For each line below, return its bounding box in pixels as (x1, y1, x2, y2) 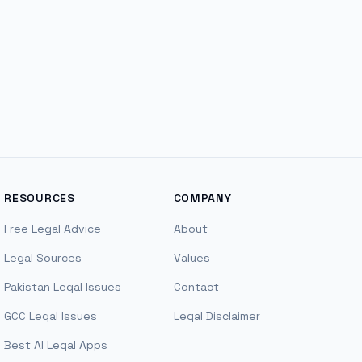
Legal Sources (4, 250, 82, 265)
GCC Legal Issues (4, 309, 98, 323)
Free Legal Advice (4, 221, 102, 236)
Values (173, 250, 210, 265)
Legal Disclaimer (173, 309, 260, 323)
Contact (173, 280, 219, 294)
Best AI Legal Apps (4, 338, 108, 352)
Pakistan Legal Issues (4, 280, 122, 294)
